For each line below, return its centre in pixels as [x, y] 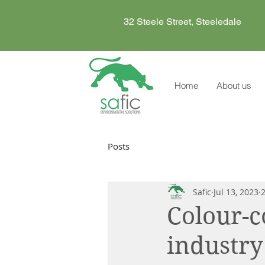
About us [234, 86]
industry [215, 246]
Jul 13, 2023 [236, 192]
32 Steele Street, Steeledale [184, 22]
